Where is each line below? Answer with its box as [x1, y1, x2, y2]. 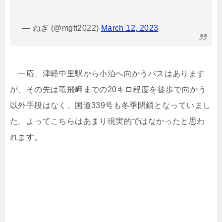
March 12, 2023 [101, 24, 159, 33]
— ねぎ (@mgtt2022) [22, 24, 101, 33]
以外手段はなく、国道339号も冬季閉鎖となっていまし [10, 101, 211, 110]
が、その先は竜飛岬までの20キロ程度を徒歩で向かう [10, 85, 206, 94]
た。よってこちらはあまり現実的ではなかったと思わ [10, 117, 205, 126]
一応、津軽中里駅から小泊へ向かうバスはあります [10, 69, 205, 78]
